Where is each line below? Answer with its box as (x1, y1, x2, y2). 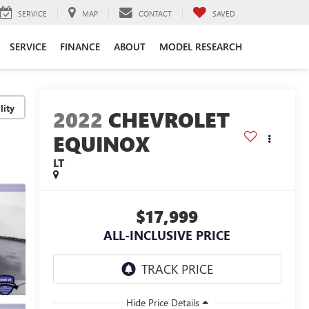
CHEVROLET (108, 106, 230, 134)
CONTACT (139, 8, 172, 19)
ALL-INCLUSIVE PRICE (103, 227, 231, 244)
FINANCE (60, 39, 100, 53)
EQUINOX (52, 130, 150, 158)
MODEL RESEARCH (159, 39, 242, 53)
